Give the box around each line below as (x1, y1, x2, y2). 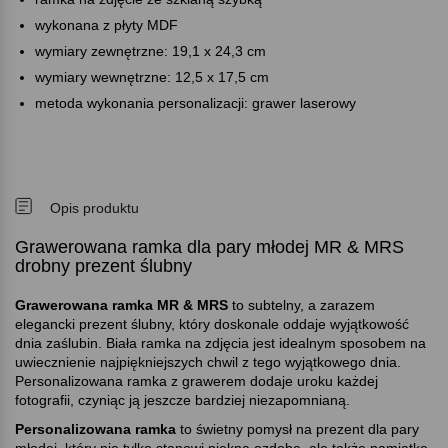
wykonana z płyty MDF (35, 17, 178, 34)
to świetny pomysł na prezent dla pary (176, 421, 419, 438)
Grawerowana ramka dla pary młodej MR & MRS (15, 237, 404, 258)
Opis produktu (50, 200, 139, 217)
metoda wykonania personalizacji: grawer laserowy (35, 95, 356, 112)
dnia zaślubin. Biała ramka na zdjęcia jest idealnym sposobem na (15, 335, 426, 352)
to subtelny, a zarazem (228, 297, 375, 314)
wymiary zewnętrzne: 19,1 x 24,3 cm (35, 43, 266, 60)
